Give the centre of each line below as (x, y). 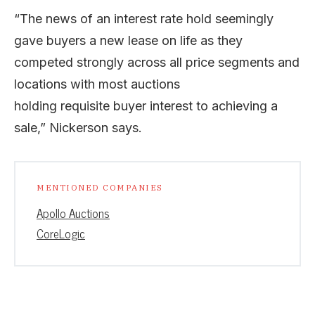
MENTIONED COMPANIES (100, 187)
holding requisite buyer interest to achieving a (146, 105)
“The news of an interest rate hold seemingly (144, 18)
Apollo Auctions (73, 213)
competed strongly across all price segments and (157, 62)
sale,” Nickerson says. (78, 127)
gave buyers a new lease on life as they (128, 40)
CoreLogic (61, 233)
